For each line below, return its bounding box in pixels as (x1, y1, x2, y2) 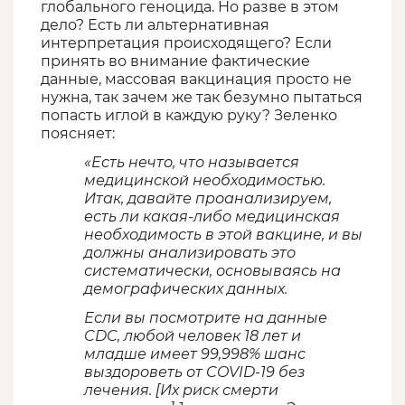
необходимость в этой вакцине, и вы (84, 226, 363, 244)
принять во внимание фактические (41, 52, 310, 71)
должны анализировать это (84, 244, 296, 262)
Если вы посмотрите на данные (84, 309, 327, 327)
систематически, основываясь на (84, 262, 341, 280)
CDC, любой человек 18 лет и (84, 327, 301, 345)
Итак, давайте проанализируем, (84, 190, 332, 208)
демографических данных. (84, 280, 287, 298)
